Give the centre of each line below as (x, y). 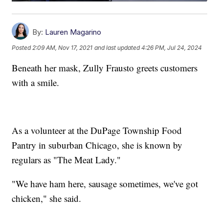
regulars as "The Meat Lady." (69, 160)
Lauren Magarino (73, 32)
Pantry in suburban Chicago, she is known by (97, 145)
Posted (22, 47)
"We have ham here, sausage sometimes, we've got (105, 184)
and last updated (117, 47)
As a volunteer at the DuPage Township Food (97, 131)
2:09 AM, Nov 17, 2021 (63, 47)
